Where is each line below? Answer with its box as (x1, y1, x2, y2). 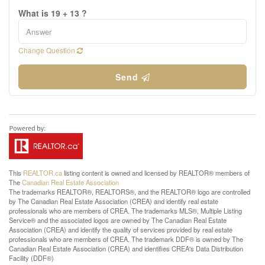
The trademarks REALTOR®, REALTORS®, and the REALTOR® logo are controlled (9, 187, 250, 196)
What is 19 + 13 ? (18, 7, 87, 19)
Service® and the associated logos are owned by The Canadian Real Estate (9, 215, 227, 225)
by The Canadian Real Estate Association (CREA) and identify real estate (9, 196, 218, 206)
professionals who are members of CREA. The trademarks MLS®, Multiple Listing (9, 206, 242, 215)
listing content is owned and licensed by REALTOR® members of (62, 168, 250, 177)
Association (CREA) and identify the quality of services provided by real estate (9, 225, 232, 234)
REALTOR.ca (23, 168, 62, 177)
